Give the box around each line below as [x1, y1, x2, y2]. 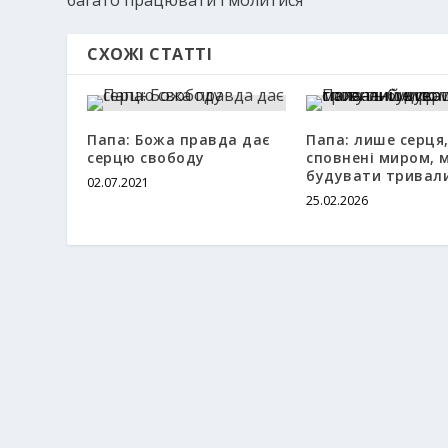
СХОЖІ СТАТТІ [87, 42, 213, 65]
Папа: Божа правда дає [87, 129, 271, 149]
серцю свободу [87, 147, 205, 167]
